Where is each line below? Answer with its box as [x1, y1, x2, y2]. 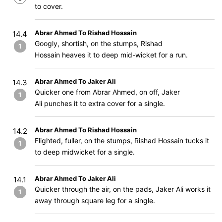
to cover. [35, 2, 63, 10]
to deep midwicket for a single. [35, 148, 135, 156]
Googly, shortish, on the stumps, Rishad [35, 39, 163, 48]
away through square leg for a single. [35, 196, 155, 205]
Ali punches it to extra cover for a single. [35, 99, 165, 108]
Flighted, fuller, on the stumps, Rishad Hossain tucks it [35, 136, 209, 145]
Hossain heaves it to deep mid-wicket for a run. [35, 51, 188, 59]
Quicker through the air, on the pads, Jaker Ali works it [35, 185, 211, 193]
